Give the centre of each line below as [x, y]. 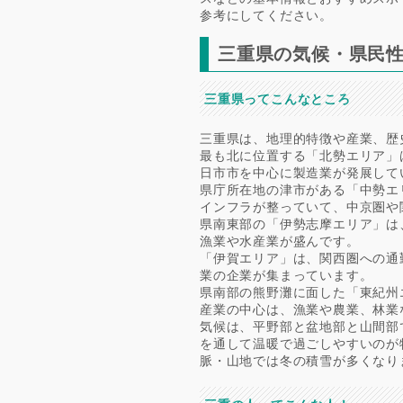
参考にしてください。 [266, 15]
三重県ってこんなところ [278, 99]
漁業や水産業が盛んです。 [280, 241]
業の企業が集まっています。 [287, 275]
